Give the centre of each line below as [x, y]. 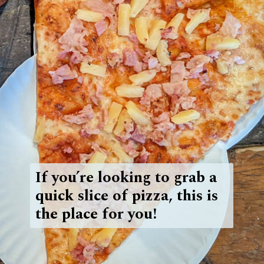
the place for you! [96, 214]
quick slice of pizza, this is [126, 196]
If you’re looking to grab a [126, 177]
